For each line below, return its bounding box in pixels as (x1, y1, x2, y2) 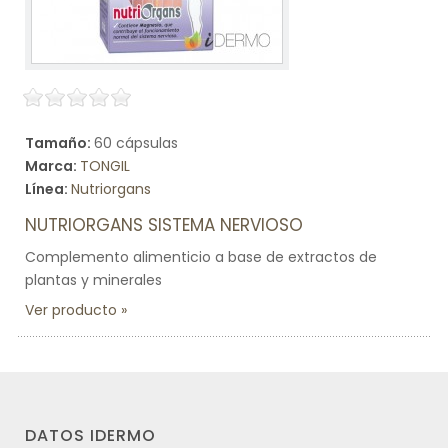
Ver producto (25, 300, 117, 320)
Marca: (25, 156, 80, 176)
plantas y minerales (25, 270, 162, 290)
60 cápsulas (94, 133, 178, 153)
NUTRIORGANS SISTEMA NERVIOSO (25, 213, 303, 237)
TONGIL (80, 156, 130, 176)
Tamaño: (25, 133, 94, 153)
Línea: (25, 179, 71, 199)
